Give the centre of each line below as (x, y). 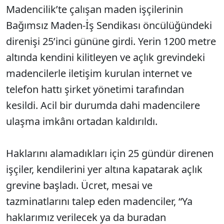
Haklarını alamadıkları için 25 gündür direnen (110, 153)
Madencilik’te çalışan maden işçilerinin (94, 9)
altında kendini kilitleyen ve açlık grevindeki (105, 57)
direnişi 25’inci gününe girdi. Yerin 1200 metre (111, 41)
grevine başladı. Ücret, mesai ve (79, 185)
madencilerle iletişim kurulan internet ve (99, 73)
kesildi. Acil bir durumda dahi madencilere (103, 105)
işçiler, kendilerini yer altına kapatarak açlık (104, 169)
